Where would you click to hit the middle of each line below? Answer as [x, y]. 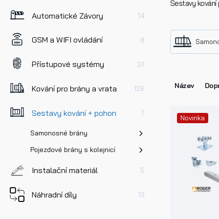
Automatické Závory [68, 15]
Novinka [193, 118]
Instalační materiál [65, 170]
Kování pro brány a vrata [75, 88]
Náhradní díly [55, 194]
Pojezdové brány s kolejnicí [73, 150]
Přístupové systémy [68, 64]
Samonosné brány [59, 133]
